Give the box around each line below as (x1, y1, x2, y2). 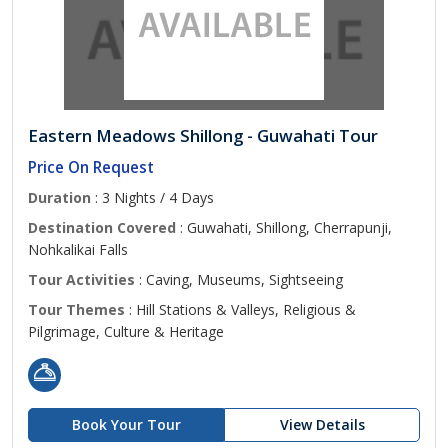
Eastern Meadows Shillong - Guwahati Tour (28, 124, 378, 147)
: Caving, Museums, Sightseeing (135, 270, 343, 289)
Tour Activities (28, 270, 135, 289)
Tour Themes (28, 300, 125, 319)
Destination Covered (28, 218, 176, 237)
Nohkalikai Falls (28, 240, 128, 259)
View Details (279, 415, 365, 434)
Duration (28, 188, 91, 207)
